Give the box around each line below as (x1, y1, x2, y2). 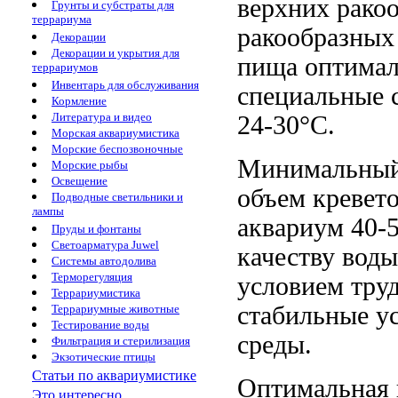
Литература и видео (52, 110, 152, 123)
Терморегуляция (52, 270, 132, 283)
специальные (237, 81, 384, 110)
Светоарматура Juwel (52, 238, 159, 251)
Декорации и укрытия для (52, 46, 179, 60)
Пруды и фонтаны (52, 222, 141, 235)
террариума (32, 12, 92, 28)
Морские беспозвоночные (52, 142, 183, 155)
